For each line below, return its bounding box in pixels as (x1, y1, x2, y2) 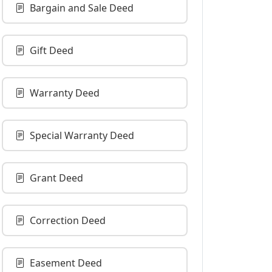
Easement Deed (30, 256, 102, 270)
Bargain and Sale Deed (30, 1, 134, 15)
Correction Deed (30, 214, 106, 227)
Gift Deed (30, 44, 73, 57)
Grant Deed (30, 171, 83, 185)
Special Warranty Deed (30, 129, 134, 142)
